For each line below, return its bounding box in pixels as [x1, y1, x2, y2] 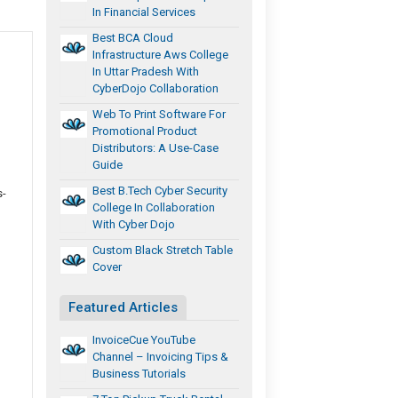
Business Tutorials [92, 366, 187, 380]
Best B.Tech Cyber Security [92, 183, 228, 197]
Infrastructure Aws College [92, 47, 229, 61]
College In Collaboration [92, 200, 216, 214]
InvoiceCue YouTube [92, 332, 196, 346]
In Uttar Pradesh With [92, 64, 200, 78]
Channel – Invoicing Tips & [92, 349, 229, 363]
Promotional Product [92, 123, 198, 138]
